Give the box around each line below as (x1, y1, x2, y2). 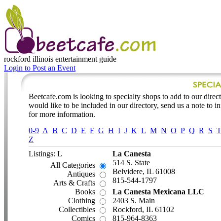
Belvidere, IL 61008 (112, 167, 175, 176)
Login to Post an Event (4, 64, 75, 72)
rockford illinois (4, 55, 53, 63)
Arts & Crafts (53, 179, 97, 187)
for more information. (29, 110, 95, 118)
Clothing (68, 196, 97, 205)
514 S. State (112, 158, 150, 167)
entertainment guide (55, 55, 116, 63)
